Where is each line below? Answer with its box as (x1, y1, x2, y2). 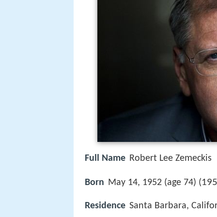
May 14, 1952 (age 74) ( (108, 178, 201, 188)
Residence (85, 201, 125, 211)
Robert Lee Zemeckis (129, 154, 212, 163)
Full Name (85, 154, 125, 163)
